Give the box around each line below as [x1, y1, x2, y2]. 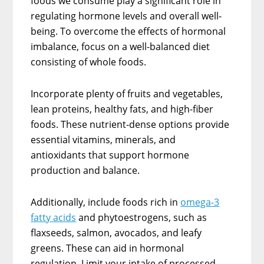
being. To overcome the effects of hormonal [31, 24, 226, 38]
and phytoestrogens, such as [76, 210, 207, 224]
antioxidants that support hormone [31, 148, 190, 161]
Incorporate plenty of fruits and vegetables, [31, 87, 223, 100]
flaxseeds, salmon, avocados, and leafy [31, 226, 202, 239]
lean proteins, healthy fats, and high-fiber [31, 102, 214, 115]
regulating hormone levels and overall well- [31, 9, 222, 22]
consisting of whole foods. [31, 55, 149, 68]
